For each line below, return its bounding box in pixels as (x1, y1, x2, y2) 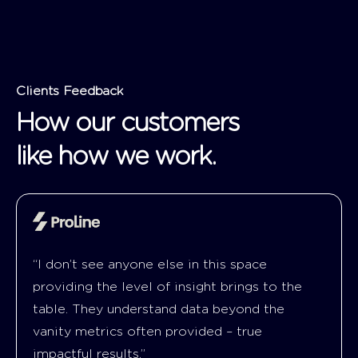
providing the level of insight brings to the (33, 280, 302, 293)
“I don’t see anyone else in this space (33, 257, 267, 271)
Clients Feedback (16, 84, 124, 97)
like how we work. (16, 143, 216, 169)
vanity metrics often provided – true (33, 324, 262, 338)
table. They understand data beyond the (33, 302, 284, 316)
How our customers (16, 109, 240, 136)
